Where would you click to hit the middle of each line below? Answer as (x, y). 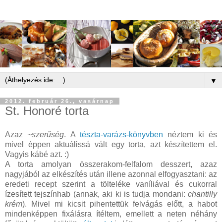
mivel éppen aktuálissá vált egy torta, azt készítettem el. (111, 145)
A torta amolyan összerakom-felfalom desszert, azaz (111, 165)
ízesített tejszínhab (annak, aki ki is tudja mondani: (96, 194)
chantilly (202, 194)
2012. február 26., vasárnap (60, 101)
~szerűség (46, 135)
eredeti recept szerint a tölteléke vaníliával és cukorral (111, 184)
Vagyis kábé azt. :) (37, 155)
